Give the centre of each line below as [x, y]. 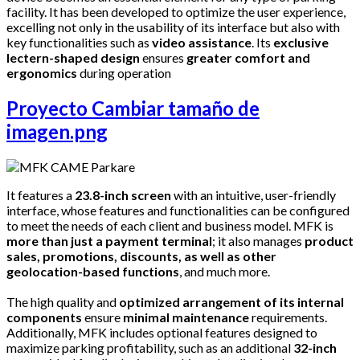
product [329, 241]
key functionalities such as [79, 43]
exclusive [301, 43]
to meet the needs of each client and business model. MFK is [170, 226]
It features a [41, 195]
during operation [124, 73]
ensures [163, 58]
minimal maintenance [187, 317]
